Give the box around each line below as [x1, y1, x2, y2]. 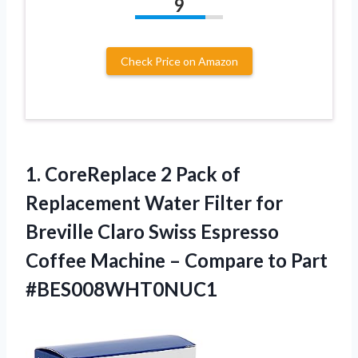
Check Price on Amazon [120, 54, 238, 68]
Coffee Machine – [26, 248, 185, 272]
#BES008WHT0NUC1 [26, 276, 217, 300]
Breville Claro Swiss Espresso [26, 219, 279, 243]
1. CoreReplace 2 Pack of [26, 161, 241, 185]
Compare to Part [185, 248, 328, 272]
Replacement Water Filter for [26, 190, 283, 214]
